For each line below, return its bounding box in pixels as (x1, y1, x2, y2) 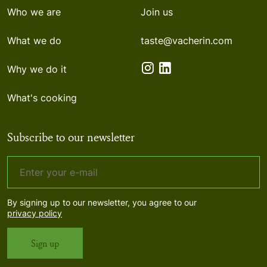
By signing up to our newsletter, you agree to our (7, 197, 197, 208)
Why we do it (7, 63, 67, 76)
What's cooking (7, 92, 77, 104)
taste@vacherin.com (141, 35, 232, 47)
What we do (7, 35, 61, 47)
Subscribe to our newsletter (7, 129, 135, 145)
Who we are (7, 6, 61, 18)
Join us (141, 6, 173, 18)
